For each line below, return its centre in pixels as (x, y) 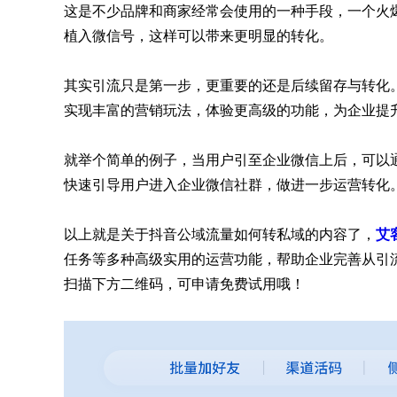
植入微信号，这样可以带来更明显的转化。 (198, 36)
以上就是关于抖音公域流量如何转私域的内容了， (220, 234)
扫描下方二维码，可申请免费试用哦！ (184, 284)
